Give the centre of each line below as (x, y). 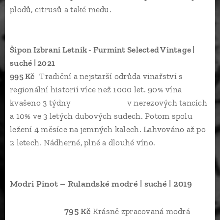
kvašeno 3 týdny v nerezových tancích (109, 103)
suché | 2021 (109, 63)
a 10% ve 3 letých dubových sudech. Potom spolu (101, 116)
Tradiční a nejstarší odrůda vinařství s (111, 76)
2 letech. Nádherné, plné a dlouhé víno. (83, 142)
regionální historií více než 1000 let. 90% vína (96, 89)
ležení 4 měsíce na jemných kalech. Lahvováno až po (108, 129)
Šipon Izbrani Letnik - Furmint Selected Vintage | (102, 50)
